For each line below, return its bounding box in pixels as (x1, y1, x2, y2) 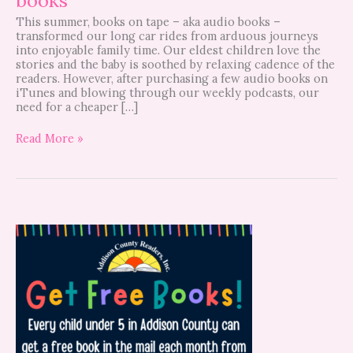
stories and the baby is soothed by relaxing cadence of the (16, 57, 335, 72)
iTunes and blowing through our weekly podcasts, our (16, 85, 319, 101)
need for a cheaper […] (16, 99, 138, 115)
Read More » (16, 131, 84, 147)
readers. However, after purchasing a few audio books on (16, 71, 328, 87)
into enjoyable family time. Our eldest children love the (16, 43, 321, 58)
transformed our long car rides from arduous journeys (16, 28, 318, 44)
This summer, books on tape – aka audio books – (16, 14, 281, 30)
